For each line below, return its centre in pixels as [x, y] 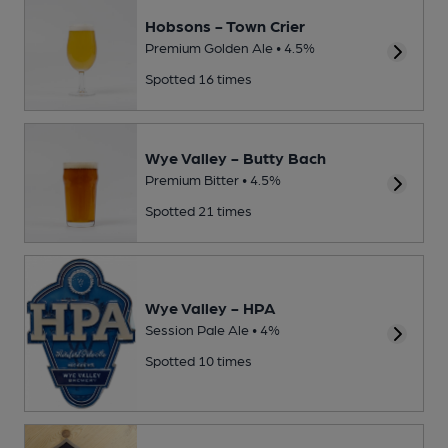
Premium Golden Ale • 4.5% [230, 47]
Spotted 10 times [198, 359]
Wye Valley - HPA [210, 307]
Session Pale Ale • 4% [212, 328]
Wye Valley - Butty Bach [235, 157]
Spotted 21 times [198, 209]
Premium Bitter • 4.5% [213, 178]
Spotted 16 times [198, 78]
